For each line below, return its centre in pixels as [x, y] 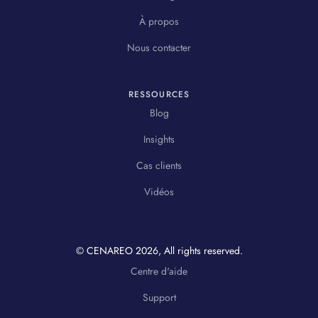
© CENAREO [105, 250]
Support [159, 297]
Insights [159, 139]
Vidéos [159, 191]
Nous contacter [159, 47]
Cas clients [159, 165]
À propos [159, 21]
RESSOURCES [159, 94]
